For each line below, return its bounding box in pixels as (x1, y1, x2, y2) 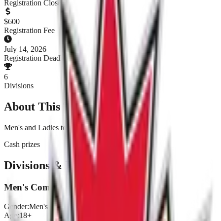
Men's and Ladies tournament (4, 123, 96, 132)
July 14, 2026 (4, 45, 46, 54)
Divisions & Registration (4, 159, 128, 172)
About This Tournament (4, 100, 126, 113)
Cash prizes (4, 140, 40, 149)
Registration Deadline (4, 54, 72, 63)
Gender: (4, 202, 29, 211)
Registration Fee (4, 26, 55, 35)
